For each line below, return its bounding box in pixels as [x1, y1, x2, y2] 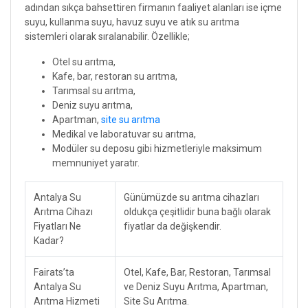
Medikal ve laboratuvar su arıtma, [52, 128, 196, 140]
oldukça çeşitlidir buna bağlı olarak [124, 206, 271, 217]
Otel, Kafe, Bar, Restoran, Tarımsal [124, 266, 271, 278]
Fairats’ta [34, 266, 74, 278]
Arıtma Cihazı [34, 206, 93, 217]
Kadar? [34, 234, 64, 246]
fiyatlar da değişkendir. [124, 220, 221, 232]
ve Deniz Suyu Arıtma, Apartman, [124, 280, 268, 292]
